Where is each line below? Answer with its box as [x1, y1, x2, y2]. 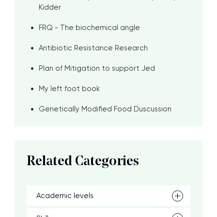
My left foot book [39, 84, 100, 93]
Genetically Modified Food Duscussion [39, 105, 171, 113]
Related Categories [27, 155, 139, 169]
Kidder [39, 3, 61, 12]
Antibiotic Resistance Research [39, 44, 148, 52]
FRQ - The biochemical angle [39, 23, 140, 32]
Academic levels [36, 191, 93, 200]
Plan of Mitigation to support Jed [39, 64, 155, 73]
